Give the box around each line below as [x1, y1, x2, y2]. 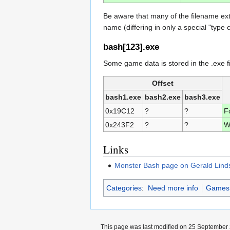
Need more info [147, 183, 198, 192]
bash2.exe [145, 93, 181, 102]
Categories [106, 183, 142, 192]
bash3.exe [184, 93, 220, 102]
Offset [152, 79, 174, 88]
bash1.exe [105, 93, 141, 102]
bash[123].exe [103, 42, 159, 52]
